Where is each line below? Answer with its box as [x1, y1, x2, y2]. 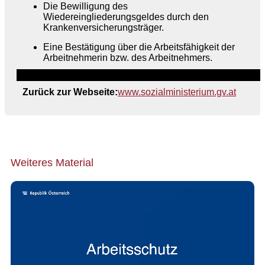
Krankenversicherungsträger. [43, 22, 164, 33]
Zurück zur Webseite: [22, 87, 118, 97]
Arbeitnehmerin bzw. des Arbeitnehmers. [43, 53, 212, 63]
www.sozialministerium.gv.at [118, 87, 236, 97]
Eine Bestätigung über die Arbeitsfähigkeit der [43, 42, 235, 52]
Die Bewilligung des [43, 1, 128, 11]
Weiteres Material [11, 157, 93, 169]
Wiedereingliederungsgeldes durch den [43, 12, 209, 22]
